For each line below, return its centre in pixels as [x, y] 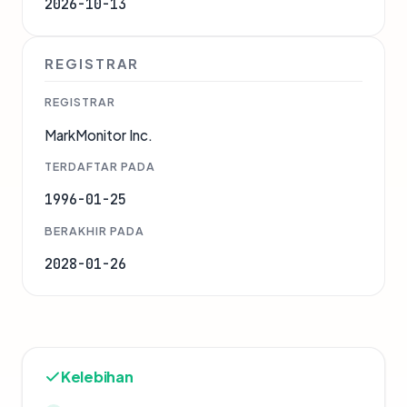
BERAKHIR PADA [94, 231]
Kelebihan [97, 377]
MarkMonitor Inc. [99, 135]
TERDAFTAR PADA [100, 167]
